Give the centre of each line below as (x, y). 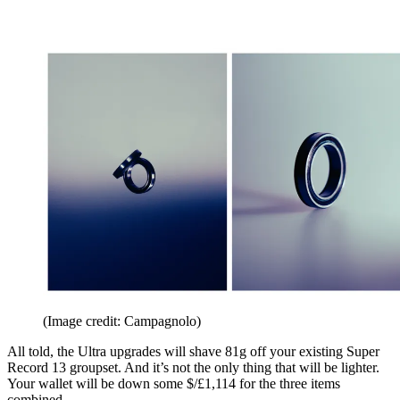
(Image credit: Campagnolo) (122, 321)
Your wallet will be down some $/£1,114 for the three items (174, 384)
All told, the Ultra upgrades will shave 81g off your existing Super (193, 352)
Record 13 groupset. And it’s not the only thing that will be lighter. (193, 368)
